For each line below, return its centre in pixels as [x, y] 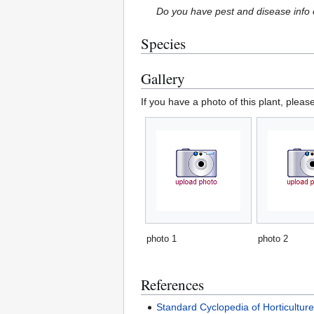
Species [163, 44]
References [172, 285]
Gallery [163, 79]
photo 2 [273, 239]
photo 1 [162, 239]
